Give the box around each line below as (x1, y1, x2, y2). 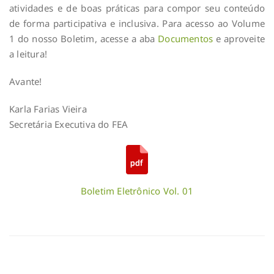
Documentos (158, 32, 213, 45)
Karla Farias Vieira (9, 103, 87, 116)
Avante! (9, 75, 42, 88)
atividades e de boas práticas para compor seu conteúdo (9, 2, 265, 15)
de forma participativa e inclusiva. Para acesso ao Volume (9, 17, 265, 30)
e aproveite (213, 32, 265, 45)
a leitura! (9, 48, 48, 61)
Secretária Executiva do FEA (9, 118, 128, 131)
